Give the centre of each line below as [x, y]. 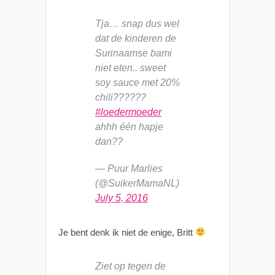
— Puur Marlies [129, 168]
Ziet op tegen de [130, 266]
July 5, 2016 [122, 198]
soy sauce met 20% [137, 82]
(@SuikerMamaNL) [137, 183]
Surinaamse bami [134, 53]
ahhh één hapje [129, 126]
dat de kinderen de [136, 38]
